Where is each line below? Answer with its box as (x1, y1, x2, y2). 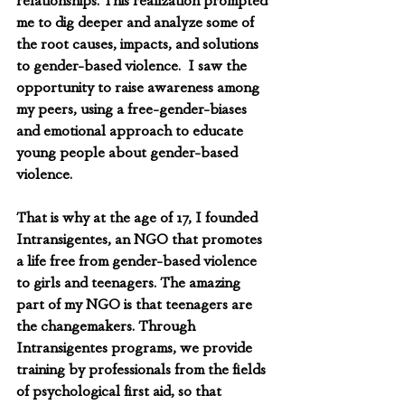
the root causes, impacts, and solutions (16, 36, 262, 52)
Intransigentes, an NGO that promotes (16, 231, 266, 247)
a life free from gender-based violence (16, 253, 260, 268)
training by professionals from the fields (16, 362, 269, 377)
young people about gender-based (16, 145, 241, 160)
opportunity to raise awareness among (16, 80, 263, 95)
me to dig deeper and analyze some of (16, 14, 258, 30)
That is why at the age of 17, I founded (16, 210, 261, 225)
